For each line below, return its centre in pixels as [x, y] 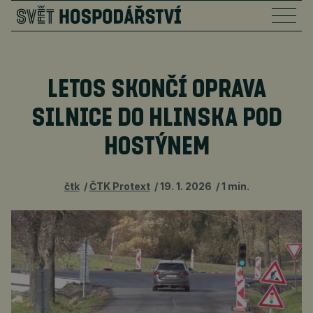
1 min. [235, 186]
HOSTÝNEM [156, 147]
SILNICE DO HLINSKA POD [156, 119]
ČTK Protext [119, 186]
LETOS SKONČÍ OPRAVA [156, 90]
